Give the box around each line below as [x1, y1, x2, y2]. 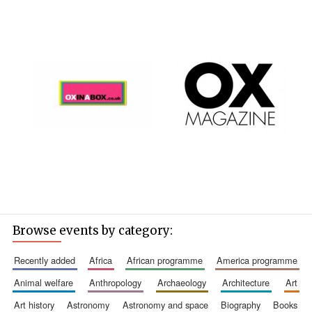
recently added [19, 253, 75, 267]
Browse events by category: [12, 222, 173, 238]
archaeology [164, 275, 206, 289]
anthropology [95, 275, 141, 289]
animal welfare [19, 275, 73, 289]
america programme [223, 253, 298, 267]
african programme [132, 253, 203, 267]
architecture [228, 275, 270, 289]
